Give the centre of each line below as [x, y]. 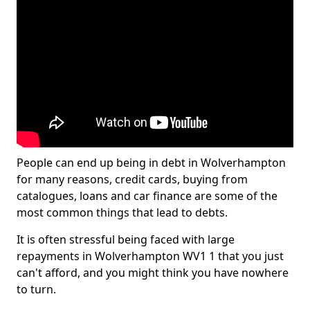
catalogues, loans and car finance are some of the [147, 196]
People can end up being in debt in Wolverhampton [151, 163]
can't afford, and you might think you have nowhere [153, 273]
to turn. [36, 289]
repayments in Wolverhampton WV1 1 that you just [150, 256]
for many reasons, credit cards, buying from [132, 179]
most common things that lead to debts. [122, 212]
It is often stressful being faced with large [126, 239]
